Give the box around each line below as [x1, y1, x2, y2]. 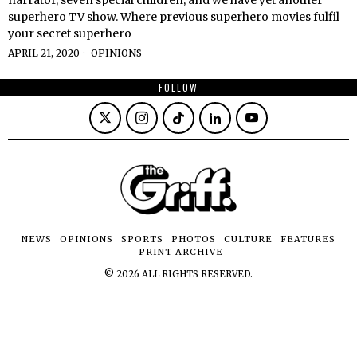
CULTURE [224, 233, 273, 245]
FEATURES [280, 233, 335, 245]
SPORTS [121, 233, 163, 245]
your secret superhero [8, 25, 131, 41]
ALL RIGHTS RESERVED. [139, 269, 253, 280]
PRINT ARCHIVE [139, 246, 223, 258]
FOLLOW [159, 80, 198, 94]
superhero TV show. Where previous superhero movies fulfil [8, 9, 339, 24]
